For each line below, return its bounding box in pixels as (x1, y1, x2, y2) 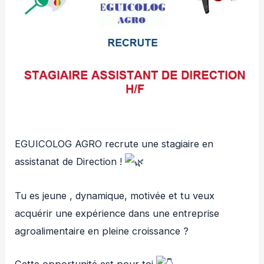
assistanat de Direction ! (15, 155, 126, 167)
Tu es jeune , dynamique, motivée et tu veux (15, 189, 215, 202)
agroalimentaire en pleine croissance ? (15, 225, 189, 237)
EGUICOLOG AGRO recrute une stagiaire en (15, 137, 214, 150)
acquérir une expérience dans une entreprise (15, 207, 220, 219)
